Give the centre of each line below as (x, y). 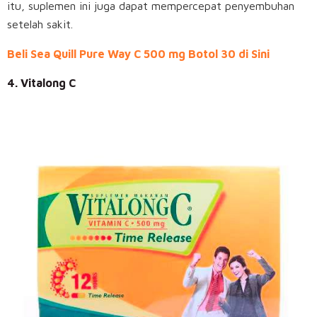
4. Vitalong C (41, 83)
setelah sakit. (40, 24)
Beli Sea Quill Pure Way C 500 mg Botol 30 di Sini (138, 54)
